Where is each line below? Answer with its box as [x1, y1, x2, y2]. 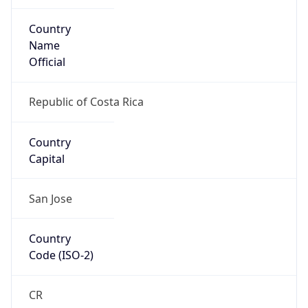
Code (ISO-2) [28, 235, 93, 251]
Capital [28, 138, 65, 154]
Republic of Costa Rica [28, 82, 144, 98]
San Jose [28, 178, 72, 194]
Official [28, 42, 65, 58]
